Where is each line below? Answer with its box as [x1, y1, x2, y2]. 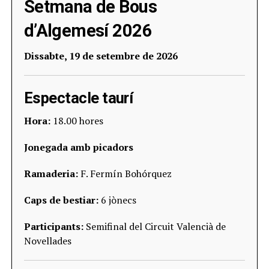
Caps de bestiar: [23, 193, 98, 207]
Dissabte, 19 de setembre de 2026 [23, 49, 178, 62]
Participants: [23, 220, 83, 233]
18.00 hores [50, 114, 103, 127]
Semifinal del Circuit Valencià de [83, 220, 226, 233]
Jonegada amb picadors [23, 141, 133, 154]
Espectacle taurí [23, 89, 133, 107]
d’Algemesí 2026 [23, 20, 153, 41]
